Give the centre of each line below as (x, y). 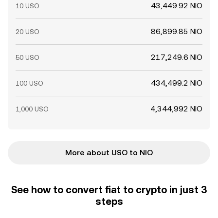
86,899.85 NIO (177, 31)
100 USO (29, 83)
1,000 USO (32, 109)
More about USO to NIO (109, 153)
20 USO (27, 32)
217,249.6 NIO (177, 57)
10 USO (27, 6)
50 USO (27, 57)
